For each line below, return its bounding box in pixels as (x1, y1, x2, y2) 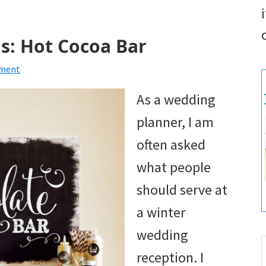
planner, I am (137, 112, 214, 131)
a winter (137, 202, 185, 221)
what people (137, 157, 211, 176)
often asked (137, 135, 205, 154)
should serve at (137, 180, 227, 199)
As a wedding (137, 90, 216, 109)
